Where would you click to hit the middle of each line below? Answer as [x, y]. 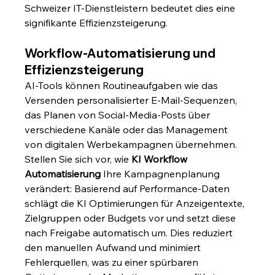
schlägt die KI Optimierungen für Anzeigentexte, [136, 203]
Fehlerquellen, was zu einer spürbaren [113, 262]
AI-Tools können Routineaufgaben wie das [123, 86]
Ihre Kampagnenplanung [162, 174]
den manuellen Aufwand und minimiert [114, 248]
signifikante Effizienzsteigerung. [96, 23]
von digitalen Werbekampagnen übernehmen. [132, 145]
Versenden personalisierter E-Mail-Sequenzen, [132, 100]
